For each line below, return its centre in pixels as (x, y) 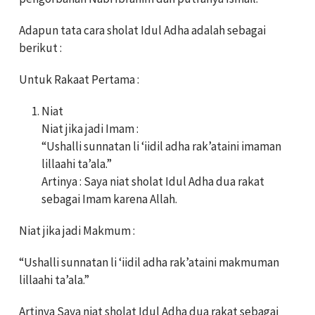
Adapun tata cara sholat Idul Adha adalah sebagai (142, 31)
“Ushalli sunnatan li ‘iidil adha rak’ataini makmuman (149, 263)
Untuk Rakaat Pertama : (79, 80)
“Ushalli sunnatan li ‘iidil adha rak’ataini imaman (161, 147)
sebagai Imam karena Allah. (109, 199)
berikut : (40, 48)
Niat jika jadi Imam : (90, 129)
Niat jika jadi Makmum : (77, 231)
